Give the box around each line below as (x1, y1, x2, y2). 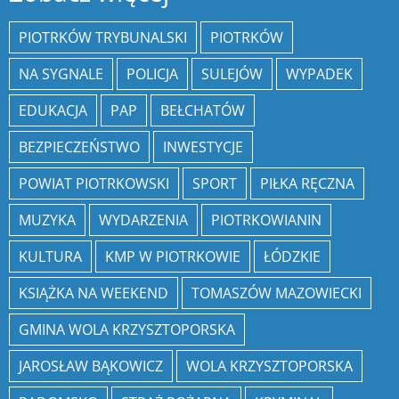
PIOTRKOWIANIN (211, 209, 322, 230)
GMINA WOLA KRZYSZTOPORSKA (19, 319, 235, 339)
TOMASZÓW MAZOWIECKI (191, 282, 362, 303)
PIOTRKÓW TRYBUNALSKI (19, 27, 187, 47)
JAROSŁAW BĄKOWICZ (19, 355, 163, 376)
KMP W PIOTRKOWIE (105, 246, 240, 266)
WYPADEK (286, 63, 353, 84)
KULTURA (19, 246, 82, 266)
